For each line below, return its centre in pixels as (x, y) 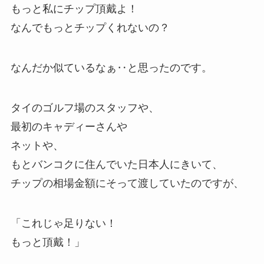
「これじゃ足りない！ (63, 223)
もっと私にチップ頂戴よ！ (74, 9)
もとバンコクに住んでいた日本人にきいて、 (116, 164)
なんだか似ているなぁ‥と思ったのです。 (111, 67)
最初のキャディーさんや (69, 126)
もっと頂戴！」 (47, 242)
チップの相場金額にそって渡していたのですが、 (127, 183)
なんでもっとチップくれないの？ (90, 28)
